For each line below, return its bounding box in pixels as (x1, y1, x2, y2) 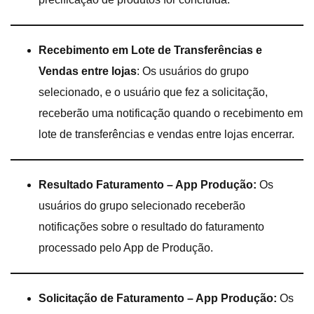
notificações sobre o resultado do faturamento (39, 220, 264, 233)
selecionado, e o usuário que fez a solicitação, (39, 86, 268, 98)
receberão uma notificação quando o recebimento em (39, 107, 303, 119)
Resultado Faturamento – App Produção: (39, 178, 257, 191)
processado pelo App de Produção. (39, 241, 213, 254)
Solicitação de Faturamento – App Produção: (39, 292, 277, 304)
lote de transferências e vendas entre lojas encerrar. (39, 128, 294, 140)
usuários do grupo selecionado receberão (39, 199, 245, 212)
